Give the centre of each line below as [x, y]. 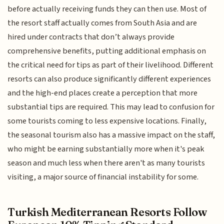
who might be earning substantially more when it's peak [106, 149]
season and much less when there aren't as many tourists [106, 163]
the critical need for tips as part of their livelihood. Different [111, 65]
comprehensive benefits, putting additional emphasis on [107, 51]
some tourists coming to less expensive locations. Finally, [107, 121]
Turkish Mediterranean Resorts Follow [107, 212]
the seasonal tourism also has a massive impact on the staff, [111, 135]
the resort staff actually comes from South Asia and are [102, 23]
